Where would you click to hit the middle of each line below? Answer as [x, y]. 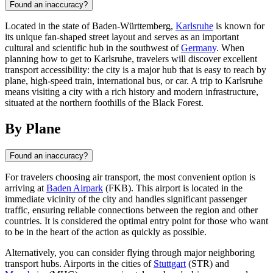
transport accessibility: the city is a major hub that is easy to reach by [136, 69]
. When [230, 48]
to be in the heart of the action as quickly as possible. [106, 232]
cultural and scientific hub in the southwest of [93, 48]
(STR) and [207, 263]
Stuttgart [170, 263]
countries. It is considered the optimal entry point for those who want [136, 221]
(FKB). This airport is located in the [173, 188]
